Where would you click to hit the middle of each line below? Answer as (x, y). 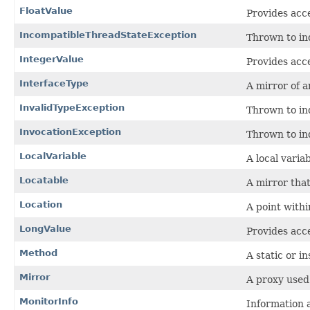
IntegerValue (52, 59)
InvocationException (70, 131)
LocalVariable (53, 156)
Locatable (44, 180)
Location (41, 204)
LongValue (45, 228)
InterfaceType (54, 83)
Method (38, 253)
